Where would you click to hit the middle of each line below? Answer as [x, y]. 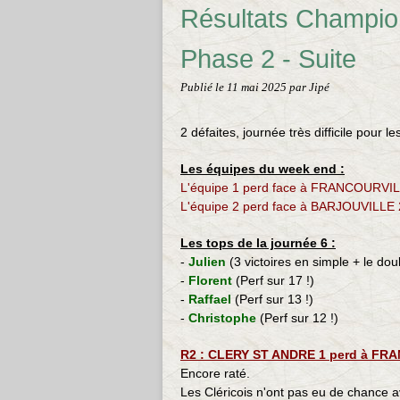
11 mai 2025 [258, 87]
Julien [209, 262]
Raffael [212, 299]
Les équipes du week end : [262, 169]
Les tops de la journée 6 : [258, 243]
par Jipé [309, 87]
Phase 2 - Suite [268, 58]
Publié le [204, 87]
